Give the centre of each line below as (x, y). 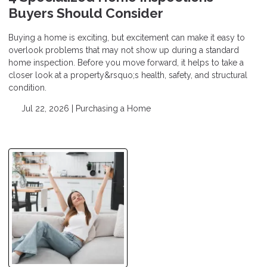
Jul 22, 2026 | (47, 108)
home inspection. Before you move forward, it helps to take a (126, 62)
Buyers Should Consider (86, 13)
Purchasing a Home (113, 108)
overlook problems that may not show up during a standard (124, 50)
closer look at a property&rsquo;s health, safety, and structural (128, 75)
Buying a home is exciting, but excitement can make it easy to (127, 37)
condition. (27, 87)
